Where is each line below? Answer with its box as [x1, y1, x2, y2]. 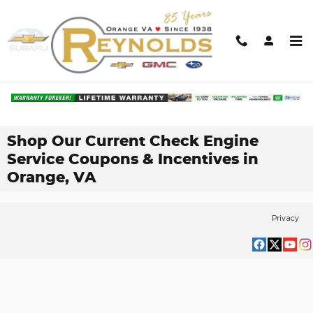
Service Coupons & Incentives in [7, 150, 259, 168]
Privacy [272, 212, 299, 222]
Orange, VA [7, 168, 96, 186]
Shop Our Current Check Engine [7, 131, 259, 150]
